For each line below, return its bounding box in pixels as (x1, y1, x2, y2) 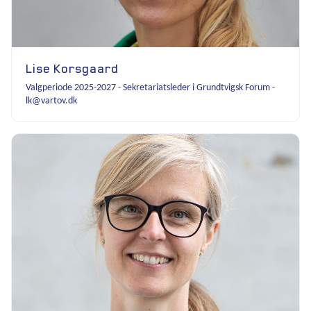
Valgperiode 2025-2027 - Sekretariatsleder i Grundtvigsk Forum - (26, 82, 275, 93)
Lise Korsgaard (26, 60, 119, 76)
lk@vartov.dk (26, 95, 77, 106)
